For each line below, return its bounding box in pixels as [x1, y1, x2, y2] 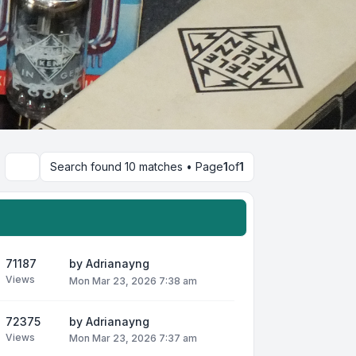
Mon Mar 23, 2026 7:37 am [69, 331, 197, 344]
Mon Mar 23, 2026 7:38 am [69, 274, 197, 287]
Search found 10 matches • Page [50, 160, 223, 174]
